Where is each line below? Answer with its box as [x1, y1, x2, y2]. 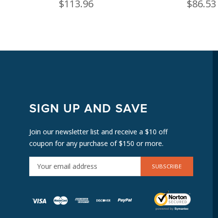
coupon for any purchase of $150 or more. [29, 138, 163, 148]
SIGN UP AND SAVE [29, 103, 148, 115]
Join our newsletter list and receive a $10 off [29, 127, 167, 136]
